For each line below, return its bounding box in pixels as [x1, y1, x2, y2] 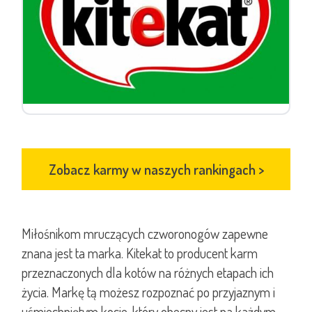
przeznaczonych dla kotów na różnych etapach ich [22, 263, 274, 282]
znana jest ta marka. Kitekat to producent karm [22, 244, 258, 263]
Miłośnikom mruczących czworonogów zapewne [22, 224, 268, 243]
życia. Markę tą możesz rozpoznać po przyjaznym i [22, 283, 275, 302]
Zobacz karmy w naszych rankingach [48, 160, 258, 179]
